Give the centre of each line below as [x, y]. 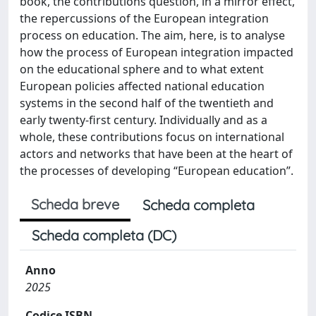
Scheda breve [75, 204]
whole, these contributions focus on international [152, 137]
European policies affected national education [142, 86]
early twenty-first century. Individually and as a [144, 120]
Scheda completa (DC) [104, 235]
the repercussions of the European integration [144, 18]
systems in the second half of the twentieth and [147, 103]
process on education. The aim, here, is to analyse [152, 35]
